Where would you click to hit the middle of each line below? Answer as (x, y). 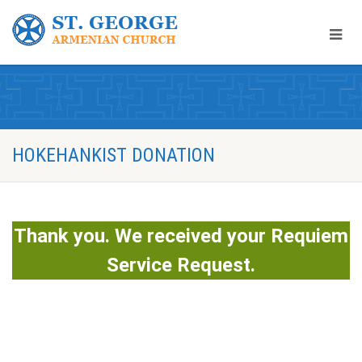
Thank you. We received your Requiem (181, 236)
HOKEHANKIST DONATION (114, 155)
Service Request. (181, 265)
